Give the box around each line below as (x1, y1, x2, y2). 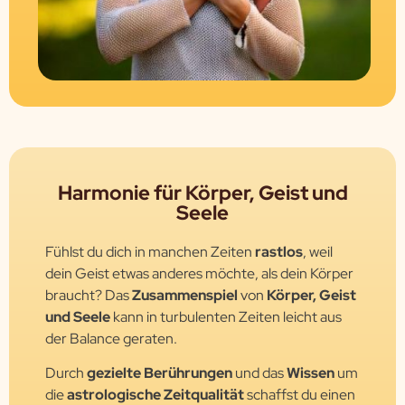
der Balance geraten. (45, 328, 180, 348)
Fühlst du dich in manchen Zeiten (45, 241, 255, 261)
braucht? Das (45, 285, 132, 305)
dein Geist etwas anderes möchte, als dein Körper (45, 263, 353, 283)
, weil (303, 241, 333, 261)
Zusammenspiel (132, 285, 240, 305)
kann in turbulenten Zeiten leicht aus (110, 306, 342, 326)
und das (232, 363, 287, 383)
